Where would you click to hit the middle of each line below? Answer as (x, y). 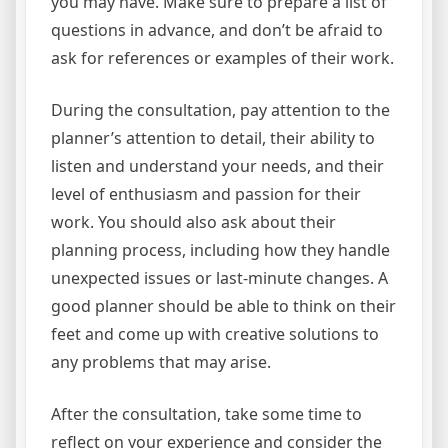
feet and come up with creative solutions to (215, 334)
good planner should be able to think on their (223, 306)
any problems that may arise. (161, 362)
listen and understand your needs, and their (217, 166)
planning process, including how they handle (220, 250)
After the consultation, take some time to (206, 414)
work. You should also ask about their (193, 222)
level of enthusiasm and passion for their (206, 194)
